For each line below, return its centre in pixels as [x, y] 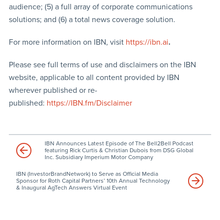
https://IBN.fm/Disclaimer [89, 103]
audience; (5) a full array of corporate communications [100, 7]
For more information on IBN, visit [67, 42]
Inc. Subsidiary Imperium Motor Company [99, 157]
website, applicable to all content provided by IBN [94, 77]
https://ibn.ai [147, 42]
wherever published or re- [53, 90]
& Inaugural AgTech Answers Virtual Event [71, 187]
